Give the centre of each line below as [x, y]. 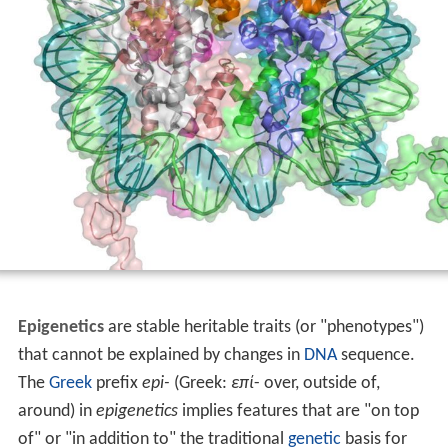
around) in [56, 412]
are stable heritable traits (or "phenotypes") [263, 328]
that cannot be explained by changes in [160, 356]
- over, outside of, [316, 384]
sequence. [375, 356]
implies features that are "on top [298, 412]
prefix [116, 384]
